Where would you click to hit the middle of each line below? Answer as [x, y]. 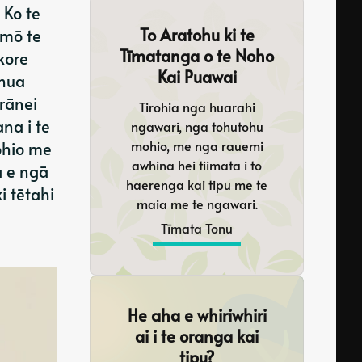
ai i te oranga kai [197, 336]
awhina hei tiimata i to [197, 165]
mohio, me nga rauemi [197, 145]
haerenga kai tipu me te [197, 184]
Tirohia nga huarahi [197, 107]
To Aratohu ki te [197, 35]
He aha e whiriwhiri [197, 315]
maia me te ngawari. [197, 204]
